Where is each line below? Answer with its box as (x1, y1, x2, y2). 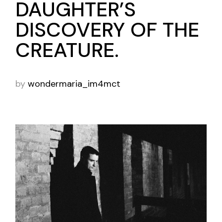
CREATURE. (15, 37, 119, 63)
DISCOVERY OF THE (15, 16, 200, 43)
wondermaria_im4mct (28, 78, 121, 90)
